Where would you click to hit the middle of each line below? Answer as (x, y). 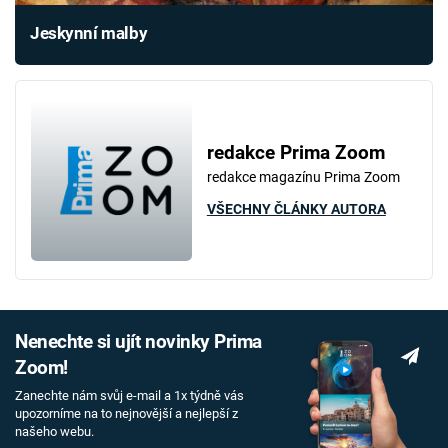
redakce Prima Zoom (295, 153)
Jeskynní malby (89, 33)
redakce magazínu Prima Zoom (303, 177)
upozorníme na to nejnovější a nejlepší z (126, 413)
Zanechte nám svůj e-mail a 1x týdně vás (129, 395)
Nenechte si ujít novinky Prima (138, 342)
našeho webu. (54, 431)
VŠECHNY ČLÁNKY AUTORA (296, 209)
